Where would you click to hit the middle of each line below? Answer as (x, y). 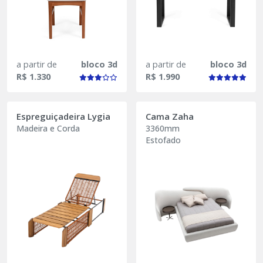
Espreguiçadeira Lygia (63, 116)
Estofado (163, 140)
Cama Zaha (170, 116)
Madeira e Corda (48, 128)
